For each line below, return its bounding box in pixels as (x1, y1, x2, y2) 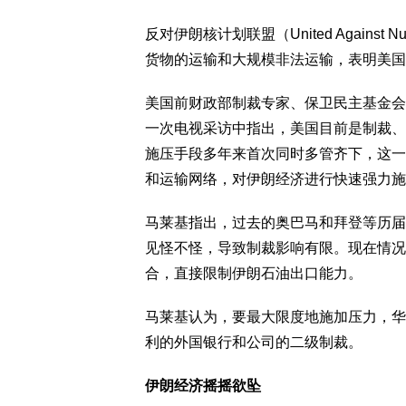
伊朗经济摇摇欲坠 (145, 378, 261, 393)
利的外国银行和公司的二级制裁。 (145, 334, 362, 350)
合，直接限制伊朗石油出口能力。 (145, 266, 362, 281)
